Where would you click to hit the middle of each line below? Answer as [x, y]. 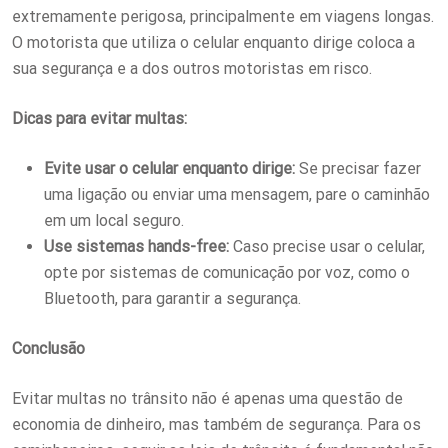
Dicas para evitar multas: [99, 118]
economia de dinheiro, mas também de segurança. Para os [216, 424]
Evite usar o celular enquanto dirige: [169, 168]
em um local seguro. [114, 220]
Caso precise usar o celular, [327, 246]
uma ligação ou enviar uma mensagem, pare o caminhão [237, 194]
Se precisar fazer [358, 168]
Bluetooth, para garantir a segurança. [172, 298]
